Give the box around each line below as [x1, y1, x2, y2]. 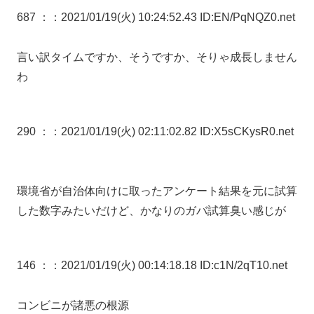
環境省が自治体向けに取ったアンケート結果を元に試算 [17, 184, 297, 197]
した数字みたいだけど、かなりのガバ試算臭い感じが [17, 204, 286, 217]
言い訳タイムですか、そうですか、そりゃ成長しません [17, 51, 297, 64]
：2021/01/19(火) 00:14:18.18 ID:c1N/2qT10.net [50, 259, 287, 271]
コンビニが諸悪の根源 [17, 299, 129, 311]
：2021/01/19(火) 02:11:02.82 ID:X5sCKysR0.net [50, 125, 294, 138]
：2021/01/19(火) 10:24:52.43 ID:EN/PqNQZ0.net [50, 11, 295, 24]
